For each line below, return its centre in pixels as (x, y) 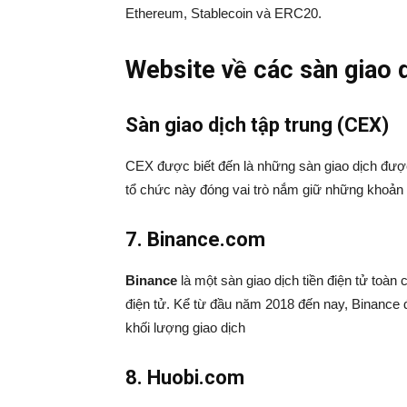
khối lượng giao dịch (185, 328)
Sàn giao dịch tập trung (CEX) (257, 125)
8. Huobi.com (185, 378)
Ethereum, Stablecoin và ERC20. (223, 14)
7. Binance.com (195, 240)
